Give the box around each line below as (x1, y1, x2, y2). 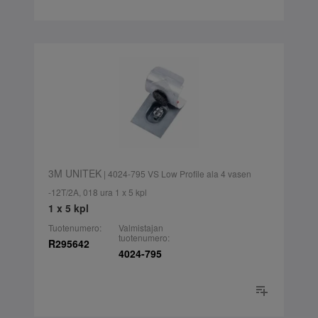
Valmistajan (118, 221, 163, 234)
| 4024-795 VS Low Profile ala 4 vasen (101, 168, 251, 180)
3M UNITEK (48, 166, 102, 181)
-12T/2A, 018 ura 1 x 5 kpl (48, 186, 147, 199)
